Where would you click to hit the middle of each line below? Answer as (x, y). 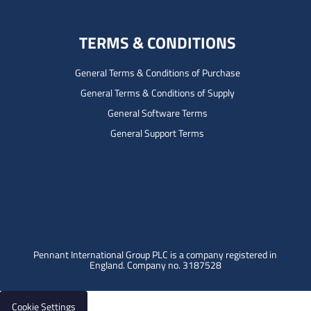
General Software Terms (157, 113)
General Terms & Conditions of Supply (157, 93)
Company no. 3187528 (174, 265)
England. (108, 265)
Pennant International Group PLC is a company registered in (155, 255)
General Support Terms (158, 133)
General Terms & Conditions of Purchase (157, 73)
